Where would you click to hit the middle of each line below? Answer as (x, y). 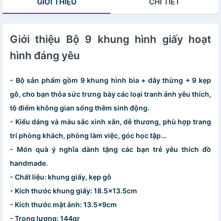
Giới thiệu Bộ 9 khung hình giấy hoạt (110, 39)
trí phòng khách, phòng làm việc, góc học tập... (88, 136)
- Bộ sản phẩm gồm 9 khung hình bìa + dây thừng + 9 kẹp (110, 80)
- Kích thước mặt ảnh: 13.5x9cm (63, 205)
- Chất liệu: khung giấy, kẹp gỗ (61, 177)
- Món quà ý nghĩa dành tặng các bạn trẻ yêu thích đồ (110, 149)
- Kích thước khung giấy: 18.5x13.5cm (74, 191)
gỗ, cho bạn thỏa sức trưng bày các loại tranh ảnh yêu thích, (110, 94)
